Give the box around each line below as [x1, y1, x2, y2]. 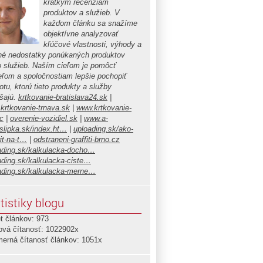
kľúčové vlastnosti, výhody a [43, 40, 141, 49]
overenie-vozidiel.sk [10, 114, 77, 123]
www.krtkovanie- [76, 103, 131, 112]
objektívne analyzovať [43, 29, 119, 38]
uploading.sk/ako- [73, 124, 133, 133]
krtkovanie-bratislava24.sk [18, 93, 107, 102]
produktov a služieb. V [43, 8, 120, 17]
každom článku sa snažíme [43, 19, 137, 28]
